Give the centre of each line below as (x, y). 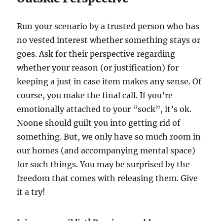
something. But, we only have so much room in (109, 137)
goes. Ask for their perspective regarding (96, 54)
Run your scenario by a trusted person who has (108, 26)
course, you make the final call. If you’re (95, 95)
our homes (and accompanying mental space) (106, 151)
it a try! (31, 192)
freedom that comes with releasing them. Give (108, 178)
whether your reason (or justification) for (98, 68)
